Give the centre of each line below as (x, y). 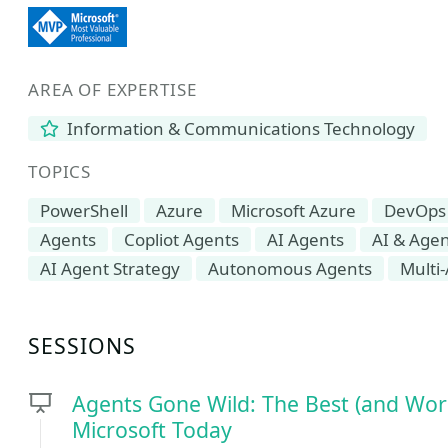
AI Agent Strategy (110, 268)
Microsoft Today (152, 429)
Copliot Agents (181, 239)
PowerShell (84, 210)
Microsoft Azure (293, 210)
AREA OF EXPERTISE (112, 89)
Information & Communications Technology (239, 128)
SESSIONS (82, 345)
